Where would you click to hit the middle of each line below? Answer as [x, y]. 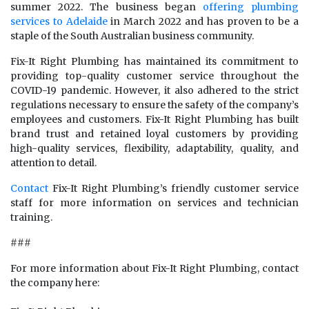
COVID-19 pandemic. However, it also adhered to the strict [154, 90]
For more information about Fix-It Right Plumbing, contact [154, 268]
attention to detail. [53, 163]
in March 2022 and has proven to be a [203, 21]
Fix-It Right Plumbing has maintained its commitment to [154, 61]
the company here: [55, 283]
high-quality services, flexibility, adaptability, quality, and [154, 148]
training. [31, 217]
